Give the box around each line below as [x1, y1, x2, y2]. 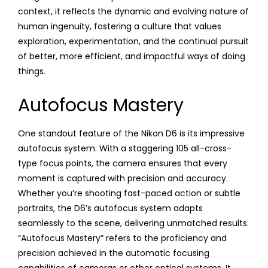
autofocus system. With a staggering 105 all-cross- [18, 142, 232, 154]
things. [18, 65, 45, 77]
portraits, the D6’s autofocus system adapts [18, 202, 203, 214]
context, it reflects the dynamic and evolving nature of [18, 5, 249, 17]
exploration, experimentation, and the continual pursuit [18, 35, 249, 47]
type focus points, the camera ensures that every [18, 157, 227, 169]
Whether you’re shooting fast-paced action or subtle [18, 187, 240, 199]
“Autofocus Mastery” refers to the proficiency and [18, 232, 227, 244]
